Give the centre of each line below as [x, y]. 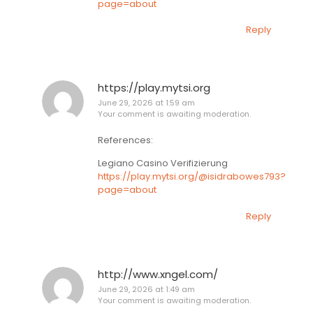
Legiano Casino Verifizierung [163, 163]
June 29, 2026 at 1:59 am [146, 103]
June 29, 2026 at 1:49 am [146, 289]
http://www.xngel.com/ [158, 274]
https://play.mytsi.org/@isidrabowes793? [192, 177]
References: [125, 140]
